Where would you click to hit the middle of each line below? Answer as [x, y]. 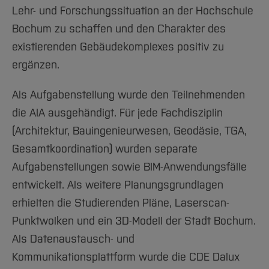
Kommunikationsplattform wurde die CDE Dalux [126, 257]
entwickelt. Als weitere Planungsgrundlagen [118, 185]
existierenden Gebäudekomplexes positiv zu [118, 47]
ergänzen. [36, 65]
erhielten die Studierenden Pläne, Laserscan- [121, 203]
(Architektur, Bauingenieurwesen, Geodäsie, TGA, [129, 131]
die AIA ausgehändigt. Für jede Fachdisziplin [117, 113]
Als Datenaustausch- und [73, 239]
